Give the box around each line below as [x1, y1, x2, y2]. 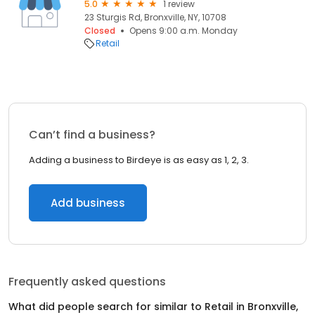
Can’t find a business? [29, 127, 155, 143]
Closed [84, 25, 115, 37]
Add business [51, 195, 125, 210]
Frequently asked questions [8, 274, 166, 290]
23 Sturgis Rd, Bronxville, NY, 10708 [84, 11, 226, 23]
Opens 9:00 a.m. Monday [129, 25, 238, 37]
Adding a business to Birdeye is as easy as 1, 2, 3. [29, 153, 249, 167]
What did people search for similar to [8, 300, 205, 314]
